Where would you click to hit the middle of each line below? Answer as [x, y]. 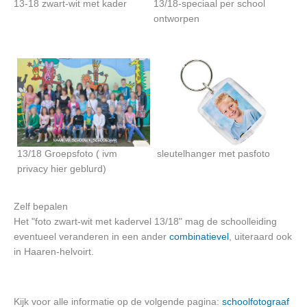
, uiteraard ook [260, 236]
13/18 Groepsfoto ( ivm [67, 154]
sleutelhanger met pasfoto [213, 154]
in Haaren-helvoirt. [54, 251]
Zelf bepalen [41, 206]
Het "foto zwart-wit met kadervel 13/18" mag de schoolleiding [145, 221]
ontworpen [176, 19]
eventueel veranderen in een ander [91, 236]
